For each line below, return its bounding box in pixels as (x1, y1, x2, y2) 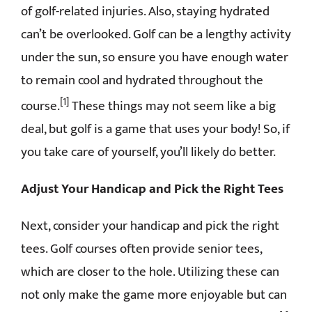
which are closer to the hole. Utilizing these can (21, 261, 279, 283)
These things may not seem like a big (69, 95, 276, 118)
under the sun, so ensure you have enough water (21, 46, 288, 68)
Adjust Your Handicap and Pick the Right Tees (21, 178, 283, 201)
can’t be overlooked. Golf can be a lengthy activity (21, 23, 291, 45)
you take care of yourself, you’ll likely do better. (21, 141, 276, 164)
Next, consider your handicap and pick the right (21, 215, 279, 237)
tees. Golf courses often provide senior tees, (21, 238, 262, 260)
